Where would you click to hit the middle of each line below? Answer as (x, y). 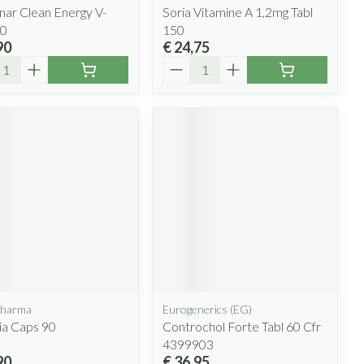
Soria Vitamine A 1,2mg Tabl (238, 11)
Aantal (182, 63)
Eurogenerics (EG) (208, 310)
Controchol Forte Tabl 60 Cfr (242, 327)
